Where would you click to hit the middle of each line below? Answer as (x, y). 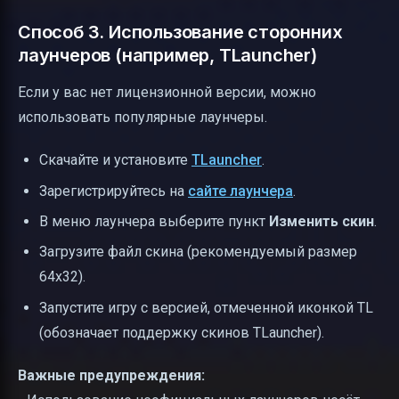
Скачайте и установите (115, 160)
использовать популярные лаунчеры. (142, 118)
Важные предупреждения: (111, 375)
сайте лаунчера (240, 191)
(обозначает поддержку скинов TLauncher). (182, 332)
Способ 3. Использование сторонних (180, 33)
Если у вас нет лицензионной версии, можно (167, 93)
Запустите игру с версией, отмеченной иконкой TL (206, 307)
